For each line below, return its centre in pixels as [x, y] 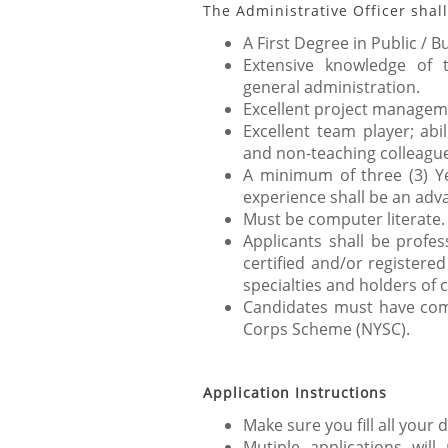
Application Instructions [295, 392]
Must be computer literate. [344, 219]
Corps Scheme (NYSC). [326, 329]
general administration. [331, 87]
